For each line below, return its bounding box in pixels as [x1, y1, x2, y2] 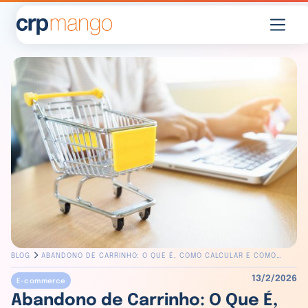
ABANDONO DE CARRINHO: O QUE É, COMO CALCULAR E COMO [41, 252, 276, 259]
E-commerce [16, 278, 66, 285]
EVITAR [41, 267, 67, 274]
